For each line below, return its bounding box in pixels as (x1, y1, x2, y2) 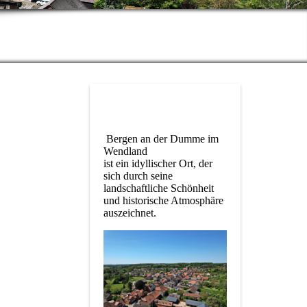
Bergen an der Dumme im (103, 133, 219, 145)
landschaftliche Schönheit (103, 182, 214, 194)
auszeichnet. (103, 207, 159, 219)
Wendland (103, 145, 147, 157)
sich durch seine (103, 170, 173, 182)
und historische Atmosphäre (103, 195, 223, 206)
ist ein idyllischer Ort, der (103, 158, 212, 169)
